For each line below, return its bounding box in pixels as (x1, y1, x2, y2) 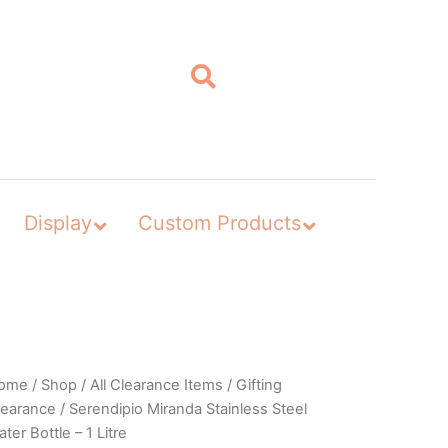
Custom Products (137, 210, 301, 235)
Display (23, 210, 92, 235)
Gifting (235, 375, 282, 394)
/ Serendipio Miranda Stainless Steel (55, 399, 307, 418)
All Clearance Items (89, 375, 223, 394)
